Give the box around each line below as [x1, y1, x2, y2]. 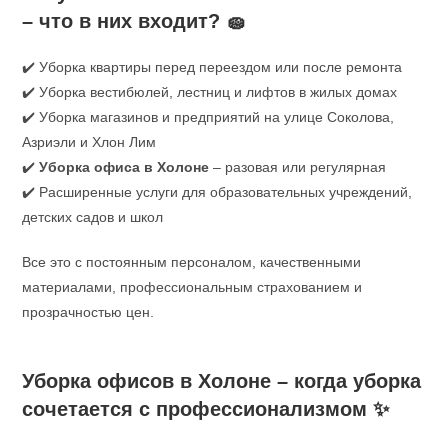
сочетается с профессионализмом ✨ [22, 397, 390, 420]
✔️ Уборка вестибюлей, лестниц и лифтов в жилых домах [22, 83, 398, 100]
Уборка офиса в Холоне [39, 158, 210, 175]
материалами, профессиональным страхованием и [22, 278, 363, 295]
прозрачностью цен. [22, 303, 155, 320]
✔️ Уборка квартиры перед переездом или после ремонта [22, 58, 403, 75]
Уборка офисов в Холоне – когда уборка [22, 369, 422, 392]
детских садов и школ [22, 208, 164, 225]
